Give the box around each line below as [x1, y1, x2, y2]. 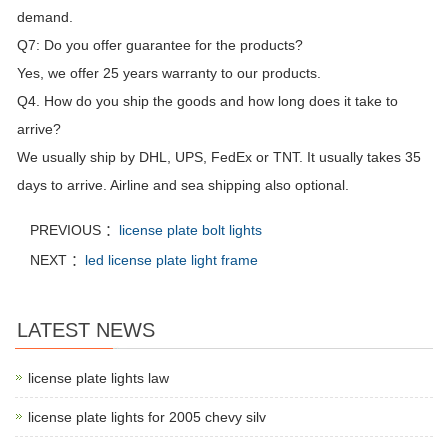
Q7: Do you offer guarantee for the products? [17, 37, 303, 54]
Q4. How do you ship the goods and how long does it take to [17, 93, 398, 110]
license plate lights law [28, 370, 169, 387]
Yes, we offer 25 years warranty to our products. [17, 65, 321, 82]
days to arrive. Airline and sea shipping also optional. [17, 177, 349, 194]
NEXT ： [30, 252, 85, 269]
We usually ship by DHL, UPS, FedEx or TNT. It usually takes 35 [17, 149, 421, 166]
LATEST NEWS [17, 319, 155, 342]
